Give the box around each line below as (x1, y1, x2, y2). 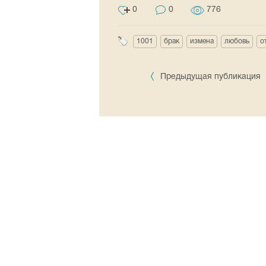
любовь (224, 38, 249, 45)
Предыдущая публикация (158, 73, 264, 81)
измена (190, 38, 214, 45)
